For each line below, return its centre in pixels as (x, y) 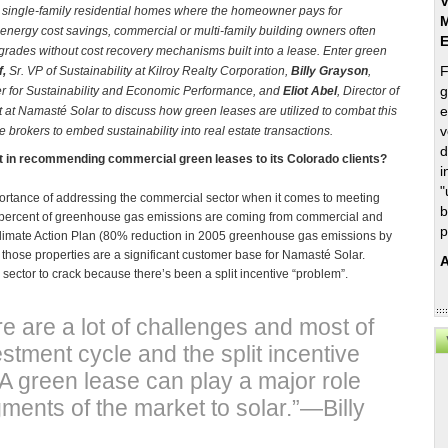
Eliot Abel (310, 91)
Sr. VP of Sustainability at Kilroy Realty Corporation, (148, 71)
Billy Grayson (329, 71)
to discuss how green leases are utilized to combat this (249, 111)
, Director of (368, 91)
